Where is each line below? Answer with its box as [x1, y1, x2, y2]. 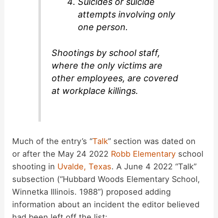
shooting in [12, 162, 58, 172]
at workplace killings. [52, 85, 139, 96]
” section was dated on [108, 136, 196, 146]
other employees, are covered [52, 73, 179, 83]
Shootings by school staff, [52, 47, 161, 58]
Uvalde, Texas [57, 162, 112, 172]
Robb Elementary [111, 149, 176, 159]
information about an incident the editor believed [12, 200, 200, 210]
